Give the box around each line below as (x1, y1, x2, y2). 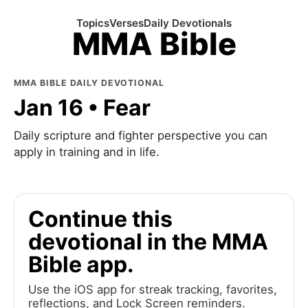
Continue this (28, 206, 173, 232)
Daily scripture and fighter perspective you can (14, 129, 267, 142)
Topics (76, 16, 109, 30)
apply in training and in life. (14, 145, 159, 159)
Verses (109, 16, 144, 30)
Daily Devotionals (144, 16, 232, 30)
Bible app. (28, 251, 134, 278)
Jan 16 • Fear (14, 94, 151, 121)
